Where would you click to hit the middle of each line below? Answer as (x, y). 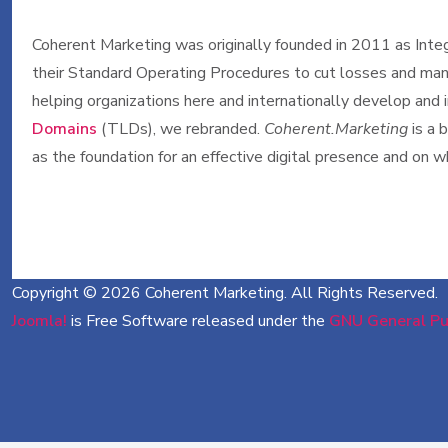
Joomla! (39, 321)
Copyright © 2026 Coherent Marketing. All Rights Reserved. (225, 293)
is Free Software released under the (198, 321)
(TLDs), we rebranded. (182, 129)
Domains (66, 129)
